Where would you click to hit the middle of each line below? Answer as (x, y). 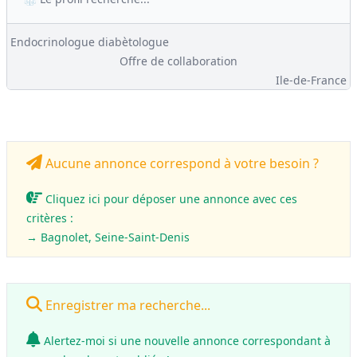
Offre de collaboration (178, 61)
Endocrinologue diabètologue (90, 42)
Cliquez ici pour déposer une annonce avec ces (170, 199)
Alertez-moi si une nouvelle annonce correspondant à (186, 341)
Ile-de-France (311, 80)
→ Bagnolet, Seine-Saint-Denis (108, 237)
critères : (50, 218)
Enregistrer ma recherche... (126, 305)
